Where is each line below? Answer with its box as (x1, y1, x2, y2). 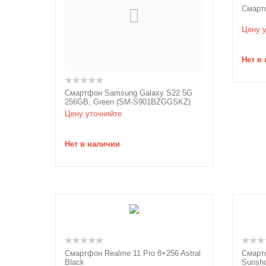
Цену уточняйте (65, 109, 122, 118)
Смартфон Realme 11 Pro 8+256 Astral (65, 249, 201, 258)
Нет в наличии (65, 140, 120, 148)
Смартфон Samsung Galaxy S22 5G (65, 88, 192, 97)
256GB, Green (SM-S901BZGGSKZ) (65, 97, 191, 106)
